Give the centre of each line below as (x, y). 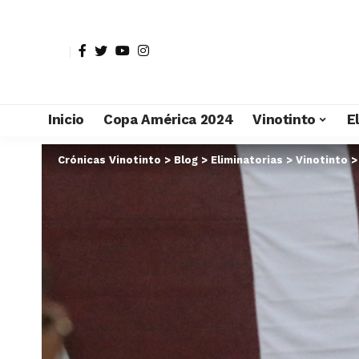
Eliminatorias (247, 159)
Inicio (66, 120)
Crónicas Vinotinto (109, 159)
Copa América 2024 (168, 120)
